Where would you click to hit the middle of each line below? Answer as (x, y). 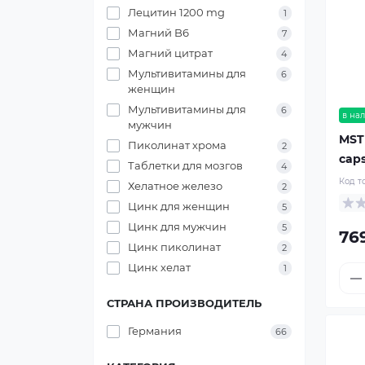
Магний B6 (158, 33)
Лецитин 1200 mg (176, 12)
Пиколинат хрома (177, 145)
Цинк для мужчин (177, 226)
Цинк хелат (159, 267)
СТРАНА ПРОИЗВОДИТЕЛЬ (184, 303)
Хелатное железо (175, 186)
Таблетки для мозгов (185, 165)
